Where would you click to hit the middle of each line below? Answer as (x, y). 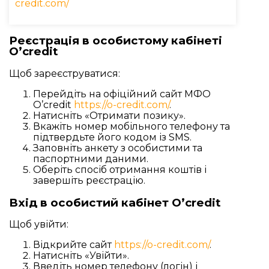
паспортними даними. (91, 159)
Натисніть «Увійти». (81, 256)
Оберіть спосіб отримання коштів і (120, 170)
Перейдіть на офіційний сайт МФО (122, 94)
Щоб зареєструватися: (65, 74)
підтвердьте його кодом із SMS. (112, 138)
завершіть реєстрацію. (89, 181)
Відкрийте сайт (74, 245)
